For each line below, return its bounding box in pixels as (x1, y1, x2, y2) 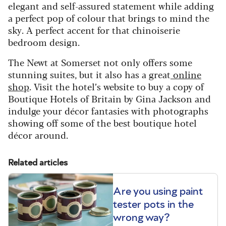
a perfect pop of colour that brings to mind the (8, 11, 209, 24)
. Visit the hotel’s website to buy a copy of (29, 79, 204, 93)
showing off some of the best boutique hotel (8, 116, 197, 129)
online (171, 67, 201, 81)
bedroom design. (8, 35, 80, 48)
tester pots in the (113, 198, 194, 210)
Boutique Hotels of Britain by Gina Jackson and (8, 91, 211, 105)
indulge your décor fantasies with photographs (8, 103, 208, 117)
